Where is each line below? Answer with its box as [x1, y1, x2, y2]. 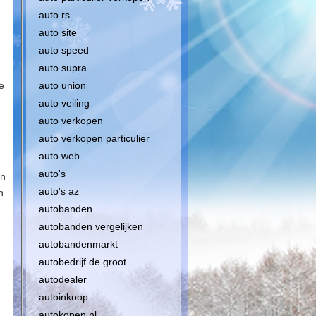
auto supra [39, 62, 87, 73]
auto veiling [39, 97, 90, 109]
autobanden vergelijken [39, 221, 143, 232]
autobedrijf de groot [39, 256, 126, 267]
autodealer [39, 274, 87, 285]
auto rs [39, 9, 70, 20]
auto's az [39, 186, 79, 197]
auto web [39, 150, 80, 162]
